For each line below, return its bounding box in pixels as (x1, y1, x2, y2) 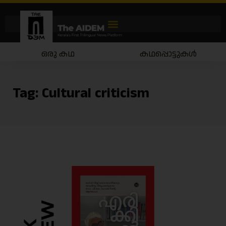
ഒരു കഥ (41, 48, 75, 60)
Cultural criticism (42, 83, 149, 103)
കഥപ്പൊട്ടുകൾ (140, 48, 197, 60)
